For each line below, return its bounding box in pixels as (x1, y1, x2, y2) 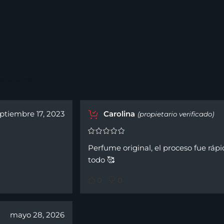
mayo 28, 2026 (9, 210, 64, 220)
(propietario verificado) (137, 109, 214, 118)
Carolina (101, 109, 135, 119)
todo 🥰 (87, 155, 114, 165)
